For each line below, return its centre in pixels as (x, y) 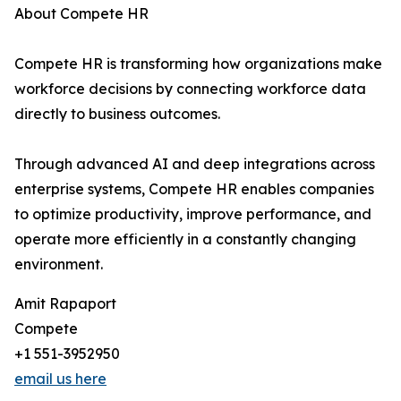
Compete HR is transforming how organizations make (198, 64)
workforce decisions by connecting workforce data (190, 89)
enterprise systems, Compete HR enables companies (194, 189)
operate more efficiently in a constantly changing (185, 239)
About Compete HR (81, 14)
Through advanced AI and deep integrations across (195, 164)
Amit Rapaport (65, 304)
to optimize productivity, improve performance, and (193, 214)
